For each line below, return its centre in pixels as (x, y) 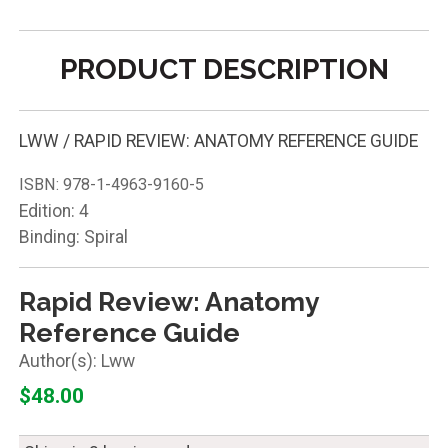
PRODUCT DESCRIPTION (224, 70)
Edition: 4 (53, 210)
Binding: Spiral (73, 236)
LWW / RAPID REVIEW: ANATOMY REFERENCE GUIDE (218, 141)
